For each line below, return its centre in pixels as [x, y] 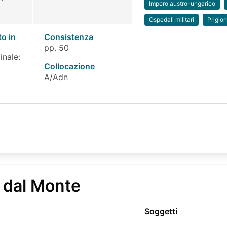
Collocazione [69, 67]
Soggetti [161, 212]
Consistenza [68, 37]
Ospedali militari [172, 20]
